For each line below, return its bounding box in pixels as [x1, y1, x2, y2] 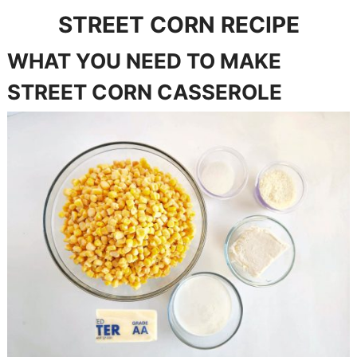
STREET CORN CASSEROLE [6, 79, 282, 104]
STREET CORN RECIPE [57, 10, 300, 38]
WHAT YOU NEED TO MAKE [6, 48, 281, 73]
